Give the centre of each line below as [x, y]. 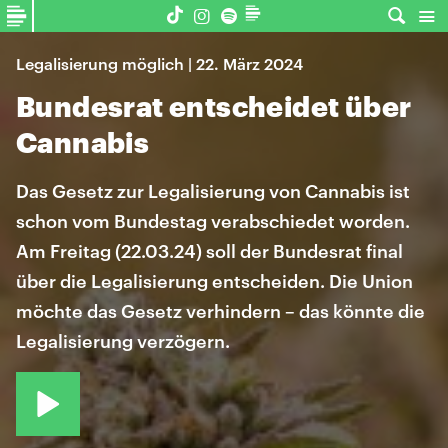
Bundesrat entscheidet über [214, 106]
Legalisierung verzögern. [123, 341]
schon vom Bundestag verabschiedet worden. [213, 221]
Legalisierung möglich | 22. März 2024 [159, 63]
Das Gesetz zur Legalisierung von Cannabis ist [213, 191]
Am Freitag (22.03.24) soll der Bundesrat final [209, 251]
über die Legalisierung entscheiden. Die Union [214, 281]
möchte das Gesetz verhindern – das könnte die [220, 311]
